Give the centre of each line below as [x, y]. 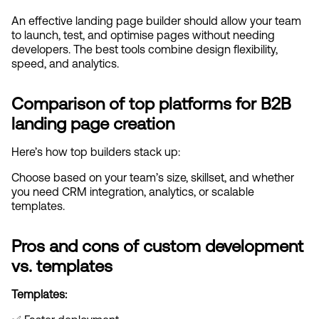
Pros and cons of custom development [157, 245]
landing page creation [93, 123]
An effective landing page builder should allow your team [156, 20]
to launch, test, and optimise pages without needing [143, 35]
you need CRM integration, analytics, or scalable [133, 191]
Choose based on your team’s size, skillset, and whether [153, 177]
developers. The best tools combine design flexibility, [145, 49]
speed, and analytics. [65, 63]
